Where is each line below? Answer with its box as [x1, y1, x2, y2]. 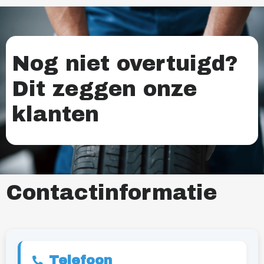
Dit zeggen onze [12, 77, 197, 101]
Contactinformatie [6, 181, 217, 205]
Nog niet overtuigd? [12, 52, 238, 76]
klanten [12, 103, 99, 127]
